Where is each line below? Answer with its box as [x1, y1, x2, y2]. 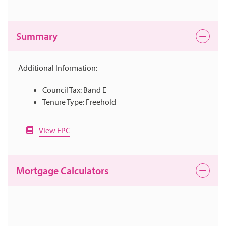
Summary [16, 30, 58, 43]
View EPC [39, 125, 70, 136]
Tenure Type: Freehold [42, 97, 116, 107]
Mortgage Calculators [16, 164, 108, 177]
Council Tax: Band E [42, 85, 106, 95]
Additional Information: [18, 63, 97, 73]
